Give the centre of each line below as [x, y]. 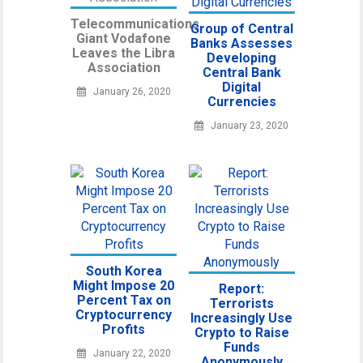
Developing [242, 58]
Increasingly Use [242, 318]
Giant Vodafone [124, 38]
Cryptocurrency [124, 315]
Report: [242, 289]
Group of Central [241, 29]
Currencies [241, 102]
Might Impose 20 [124, 286]
